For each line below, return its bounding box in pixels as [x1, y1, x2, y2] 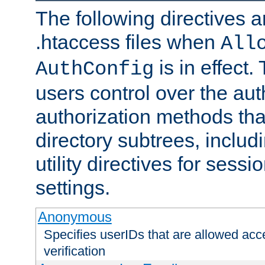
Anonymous [37, 209, 112, 225]
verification [44, 244, 105, 259]
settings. [35, 176, 110, 199]
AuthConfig [35, 58, 154, 81]
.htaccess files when [35, 31, 221, 54]
